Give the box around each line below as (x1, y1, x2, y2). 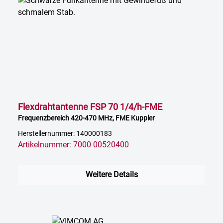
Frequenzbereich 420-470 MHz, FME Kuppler (18, 114, 155, 122)
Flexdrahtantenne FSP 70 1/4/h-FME (18, 102, 162, 112)
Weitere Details (85, 170, 138, 180)
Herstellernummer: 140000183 (18, 129, 112, 138)
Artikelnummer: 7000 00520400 (18, 140, 129, 150)
